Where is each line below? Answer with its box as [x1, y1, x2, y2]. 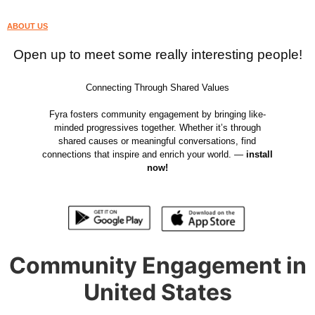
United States [83, 278, 232, 306]
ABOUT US [7, 22, 48, 30]
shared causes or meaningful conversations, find [58, 136, 257, 146]
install [245, 149, 273, 160]
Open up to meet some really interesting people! [13, 47, 302, 62]
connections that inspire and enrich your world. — [41, 149, 246, 160]
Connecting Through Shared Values [85, 82, 229, 93]
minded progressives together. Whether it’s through [53, 122, 261, 133]
